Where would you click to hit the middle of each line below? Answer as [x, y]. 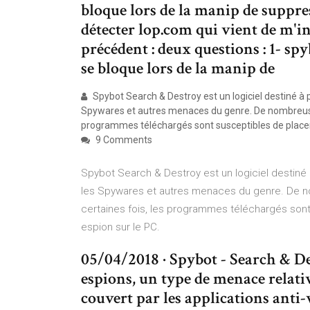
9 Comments [123, 140]
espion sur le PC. [120, 227]
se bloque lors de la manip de [178, 68]
